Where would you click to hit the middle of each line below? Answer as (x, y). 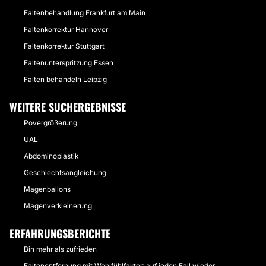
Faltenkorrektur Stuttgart (64, 46)
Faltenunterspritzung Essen (69, 63)
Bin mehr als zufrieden (60, 249)
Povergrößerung (50, 123)
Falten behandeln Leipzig (65, 79)
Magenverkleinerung (58, 206)
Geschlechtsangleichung (65, 172)
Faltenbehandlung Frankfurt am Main (85, 13)
